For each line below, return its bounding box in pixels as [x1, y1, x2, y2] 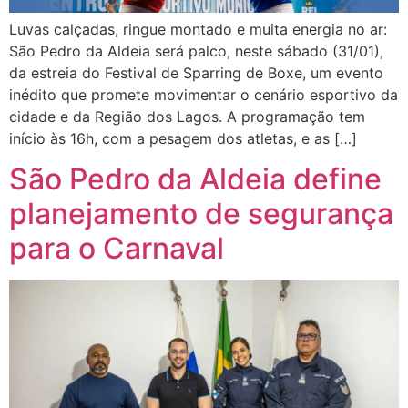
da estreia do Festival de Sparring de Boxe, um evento [9, 63, 383, 82]
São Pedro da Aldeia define [9, 160, 382, 197]
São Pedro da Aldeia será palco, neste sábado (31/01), [9, 41, 383, 60]
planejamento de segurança [9, 195, 393, 231]
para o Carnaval [9, 229, 231, 266]
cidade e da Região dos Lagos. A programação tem [9, 107, 365, 126]
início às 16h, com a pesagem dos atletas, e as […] [9, 128, 357, 148]
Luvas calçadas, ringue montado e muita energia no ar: [9, 19, 387, 38]
